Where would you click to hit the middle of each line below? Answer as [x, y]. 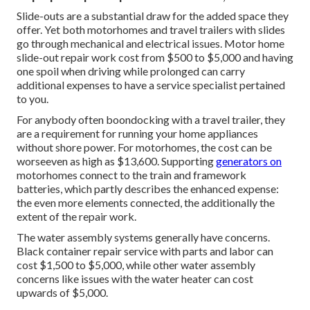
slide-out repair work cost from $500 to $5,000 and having [155, 57]
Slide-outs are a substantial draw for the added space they [153, 16]
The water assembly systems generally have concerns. [143, 237]
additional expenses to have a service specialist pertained [151, 85]
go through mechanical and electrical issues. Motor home [151, 44]
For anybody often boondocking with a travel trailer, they [151, 120]
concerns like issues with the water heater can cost [135, 279]
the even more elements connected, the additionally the [146, 203]
